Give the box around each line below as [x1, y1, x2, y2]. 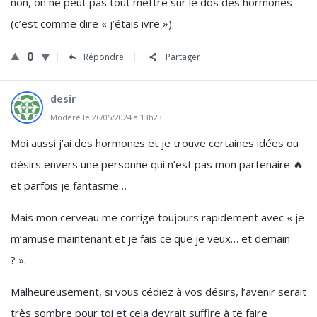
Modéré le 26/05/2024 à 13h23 [50, 112, 162, 122]
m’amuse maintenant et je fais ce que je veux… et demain [11, 231, 290, 246]
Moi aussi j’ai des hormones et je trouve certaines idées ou [11, 136, 299, 150]
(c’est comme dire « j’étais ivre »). [11, 16, 174, 30]
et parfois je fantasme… [11, 178, 127, 192]
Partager [166, 51, 200, 63]
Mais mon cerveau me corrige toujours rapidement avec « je [11, 210, 304, 224]
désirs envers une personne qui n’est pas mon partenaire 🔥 [11, 157, 304, 171]
